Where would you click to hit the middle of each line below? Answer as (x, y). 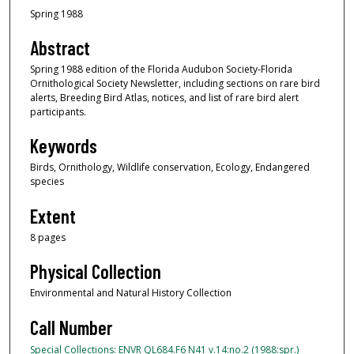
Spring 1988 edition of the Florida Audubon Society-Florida (161, 69)
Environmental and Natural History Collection (131, 293)
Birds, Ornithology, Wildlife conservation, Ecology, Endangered (170, 168)
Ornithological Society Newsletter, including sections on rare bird (175, 83)
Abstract (60, 47)
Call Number (71, 327)
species (47, 182)
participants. (58, 111)
